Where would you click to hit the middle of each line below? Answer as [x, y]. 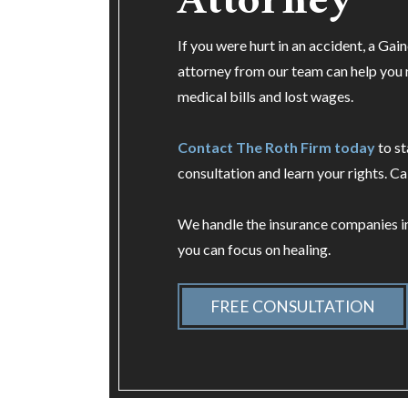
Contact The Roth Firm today [276, 147]
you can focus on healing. [254, 249]
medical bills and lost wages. [265, 96]
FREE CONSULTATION [293, 307]
